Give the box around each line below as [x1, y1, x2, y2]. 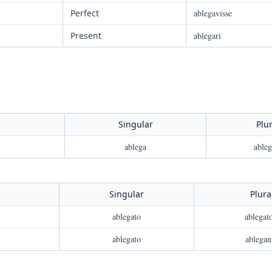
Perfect [70, 7, 99, 19]
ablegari [194, 30, 221, 41]
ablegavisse [194, 7, 232, 19]
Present [70, 30, 101, 41]
